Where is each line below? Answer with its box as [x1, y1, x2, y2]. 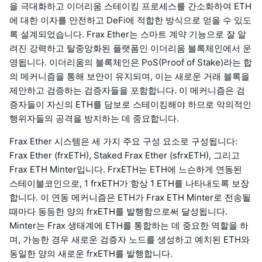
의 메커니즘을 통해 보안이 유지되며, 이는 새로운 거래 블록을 [9, 71, 250, 82]
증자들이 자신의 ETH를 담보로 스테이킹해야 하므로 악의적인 [9, 99, 251, 111]
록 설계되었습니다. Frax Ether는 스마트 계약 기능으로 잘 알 [9, 29, 246, 40]
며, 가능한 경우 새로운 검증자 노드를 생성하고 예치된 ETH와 [9, 234, 250, 246]
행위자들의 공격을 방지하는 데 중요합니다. [9, 113, 179, 125]
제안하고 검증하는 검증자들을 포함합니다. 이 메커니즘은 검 [9, 85, 245, 96]
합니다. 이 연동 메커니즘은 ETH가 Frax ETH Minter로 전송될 [9, 192, 251, 204]
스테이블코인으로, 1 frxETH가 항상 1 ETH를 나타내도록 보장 [9, 178, 249, 189]
